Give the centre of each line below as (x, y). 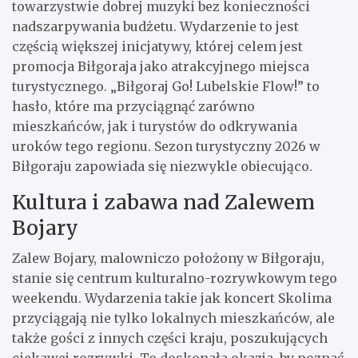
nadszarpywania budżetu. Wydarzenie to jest (155, 26)
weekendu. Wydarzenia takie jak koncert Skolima (172, 298)
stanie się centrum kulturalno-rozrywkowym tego (175, 278)
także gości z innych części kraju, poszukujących (170, 338)
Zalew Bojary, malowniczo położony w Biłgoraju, (168, 258)
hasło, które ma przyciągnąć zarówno (133, 106)
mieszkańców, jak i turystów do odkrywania (155, 126)
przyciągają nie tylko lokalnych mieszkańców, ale (173, 318)
